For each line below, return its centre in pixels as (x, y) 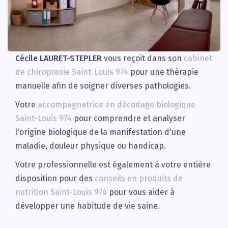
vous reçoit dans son (143, 59)
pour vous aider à (141, 192)
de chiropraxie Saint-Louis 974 (72, 72)
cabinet (198, 59)
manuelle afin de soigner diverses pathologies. (103, 86)
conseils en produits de (139, 179)
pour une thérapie (163, 72)
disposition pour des (55, 179)
